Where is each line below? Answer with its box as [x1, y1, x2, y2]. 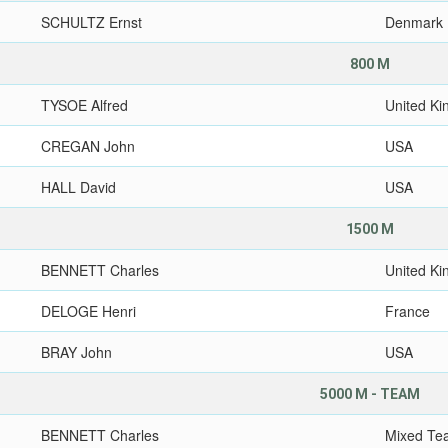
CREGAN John [41, 136, 136, 156]
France [385, 301, 431, 321]
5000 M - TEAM [320, 386, 421, 402]
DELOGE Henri [41, 301, 137, 321]
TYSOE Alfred [41, 95, 129, 115]
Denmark [385, 12, 444, 32]
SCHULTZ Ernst [41, 12, 143, 32]
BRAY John [41, 342, 113, 362]
